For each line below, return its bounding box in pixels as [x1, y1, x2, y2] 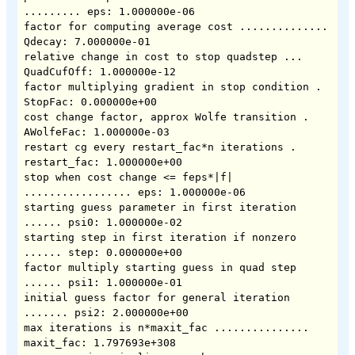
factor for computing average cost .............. [24, 20, 328, 32]
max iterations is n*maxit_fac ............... [24, 321, 309, 334]
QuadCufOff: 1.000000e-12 [24, 65, 176, 78]
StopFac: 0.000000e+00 [24, 95, 157, 108]
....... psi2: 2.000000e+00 [24, 306, 189, 319]
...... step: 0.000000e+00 [24, 246, 182, 258]
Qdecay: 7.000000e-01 [24, 35, 151, 48]
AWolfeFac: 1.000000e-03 [24, 125, 170, 138]
